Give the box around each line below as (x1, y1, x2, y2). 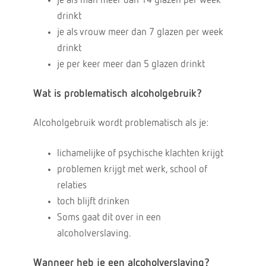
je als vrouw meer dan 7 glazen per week (56, 27, 223, 37)
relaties (56, 180, 87, 191)
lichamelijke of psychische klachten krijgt (56, 148, 223, 159)
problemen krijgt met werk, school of (56, 164, 207, 175)
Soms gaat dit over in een (56, 213, 161, 223)
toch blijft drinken (56, 197, 129, 207)
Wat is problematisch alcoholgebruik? (33, 88, 202, 99)
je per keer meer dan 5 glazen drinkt (56, 59, 205, 69)
